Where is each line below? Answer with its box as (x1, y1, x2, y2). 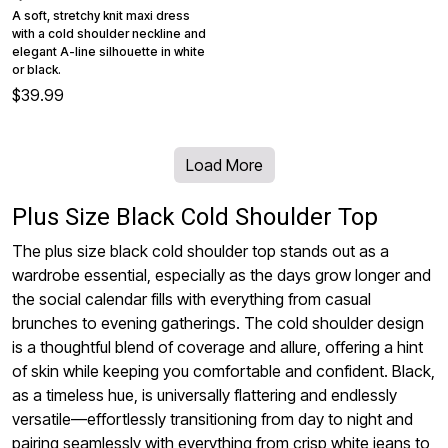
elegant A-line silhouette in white (12, 43, 205, 59)
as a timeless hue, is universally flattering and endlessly (12, 384, 397, 405)
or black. (12, 61, 61, 77)
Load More (185, 154, 263, 175)
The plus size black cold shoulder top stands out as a (12, 240, 389, 261)
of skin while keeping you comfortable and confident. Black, (12, 360, 435, 381)
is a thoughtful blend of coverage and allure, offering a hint (12, 336, 423, 357)
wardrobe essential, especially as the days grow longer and (12, 264, 431, 285)
